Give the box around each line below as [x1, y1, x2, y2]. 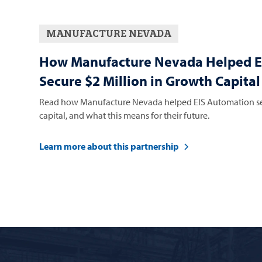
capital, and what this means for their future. [39, 109, 210, 121]
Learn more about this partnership [39, 140, 180, 153]
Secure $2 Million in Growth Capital [39, 71, 261, 89]
